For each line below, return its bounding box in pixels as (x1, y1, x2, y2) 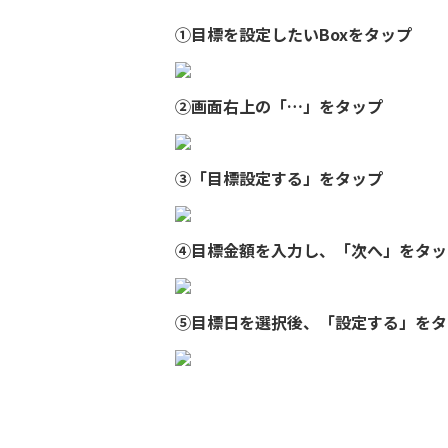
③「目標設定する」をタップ (175, 166, 388, 190)
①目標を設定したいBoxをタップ (175, 22, 417, 46)
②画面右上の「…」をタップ (175, 94, 388, 118)
